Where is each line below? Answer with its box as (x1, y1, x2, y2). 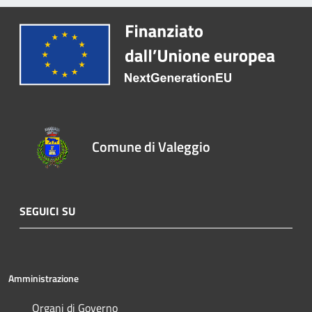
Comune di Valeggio (91, 135, 210, 157)
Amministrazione (8, 270, 79, 286)
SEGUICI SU (19, 202, 75, 219)
